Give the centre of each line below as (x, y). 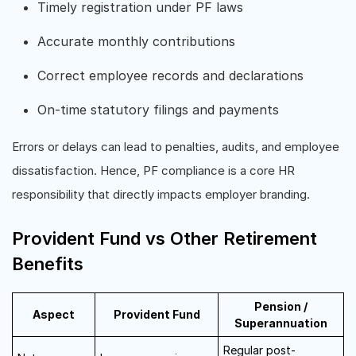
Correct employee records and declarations (170, 75)
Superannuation (281, 323)
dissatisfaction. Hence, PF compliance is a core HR (153, 170)
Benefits (48, 264)
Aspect (54, 314)
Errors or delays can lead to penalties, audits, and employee (176, 147)
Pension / (281, 306)
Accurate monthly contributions (136, 41)
